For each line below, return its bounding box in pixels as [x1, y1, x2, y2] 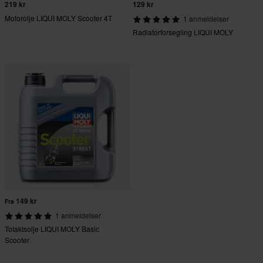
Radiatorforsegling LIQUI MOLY [133, 27, 233, 38]
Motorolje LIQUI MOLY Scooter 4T [5, 13, 112, 23]
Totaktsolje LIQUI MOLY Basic [5, 224, 99, 234]
